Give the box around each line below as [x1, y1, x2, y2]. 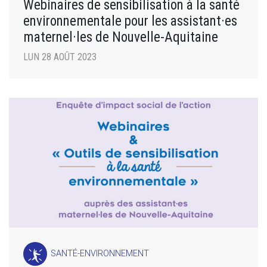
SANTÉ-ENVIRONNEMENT [51, 249, 150, 259]
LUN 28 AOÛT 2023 [23, 51, 97, 63]
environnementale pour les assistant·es [23, 12, 237, 29]
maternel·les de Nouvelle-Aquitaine [23, 28, 218, 45]
